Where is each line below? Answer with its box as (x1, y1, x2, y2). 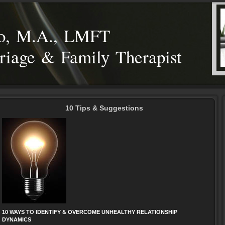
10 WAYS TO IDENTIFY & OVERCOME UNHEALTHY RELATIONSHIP (2, 209, 177, 215)
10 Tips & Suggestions (65, 104, 143, 112)
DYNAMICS (2, 216, 31, 222)
